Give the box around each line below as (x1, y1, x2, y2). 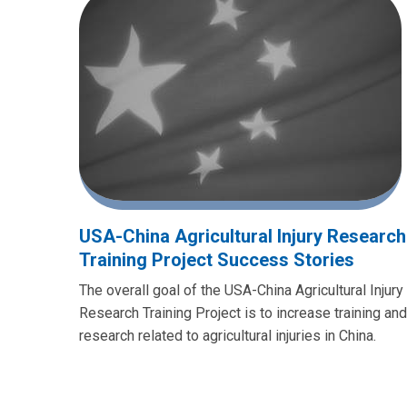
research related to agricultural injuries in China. (79, 326, 380, 344)
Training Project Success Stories (79, 248, 354, 271)
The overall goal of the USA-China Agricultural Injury (79, 281, 403, 299)
